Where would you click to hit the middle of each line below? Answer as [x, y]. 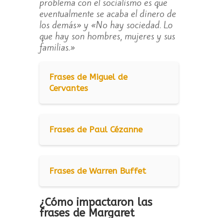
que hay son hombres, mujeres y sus [107, 36]
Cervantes [68, 88]
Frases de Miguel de [88, 77]
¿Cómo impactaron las [96, 203]
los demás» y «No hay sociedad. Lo [106, 25]
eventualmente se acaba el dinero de [108, 14]
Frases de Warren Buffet [97, 171]
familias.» [57, 47]
